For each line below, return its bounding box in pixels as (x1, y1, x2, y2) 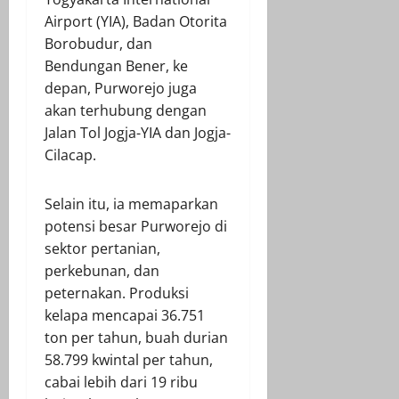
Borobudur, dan (45, 33, 152, 53)
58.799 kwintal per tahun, (45, 349, 213, 370)
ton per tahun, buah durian (45, 327, 228, 347)
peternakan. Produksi (45, 282, 189, 303)
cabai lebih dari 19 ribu (45, 371, 198, 392)
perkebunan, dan (45, 260, 159, 281)
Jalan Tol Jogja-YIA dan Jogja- (45, 122, 231, 142)
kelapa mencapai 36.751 (45, 305, 205, 325)
